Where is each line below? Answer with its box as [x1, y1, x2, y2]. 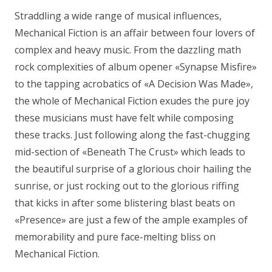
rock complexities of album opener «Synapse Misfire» [15, 60, 257, 74]
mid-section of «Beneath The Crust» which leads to [15, 145, 245, 159]
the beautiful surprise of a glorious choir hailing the [15, 162, 251, 176]
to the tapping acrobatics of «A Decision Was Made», [15, 77, 253, 91]
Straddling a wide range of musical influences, [15, 9, 222, 23]
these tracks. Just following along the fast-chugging [15, 128, 250, 142]
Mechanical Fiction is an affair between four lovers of [15, 26, 255, 40]
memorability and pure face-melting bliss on [15, 230, 216, 244]
